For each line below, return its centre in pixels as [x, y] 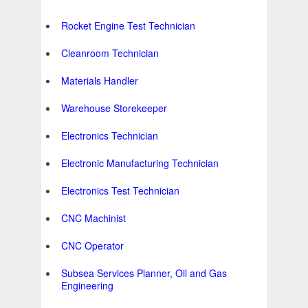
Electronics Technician [110, 136]
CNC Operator [92, 246]
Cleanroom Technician [110, 53]
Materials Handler [100, 81]
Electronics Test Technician [120, 191]
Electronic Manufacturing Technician [140, 163]
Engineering [87, 286]
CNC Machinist [93, 218]
